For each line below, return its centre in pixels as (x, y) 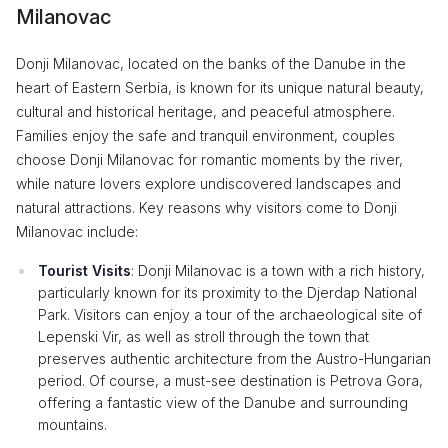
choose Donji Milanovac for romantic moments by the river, (209, 159)
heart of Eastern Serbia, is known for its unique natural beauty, (220, 87)
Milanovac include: (77, 231)
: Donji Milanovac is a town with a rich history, (278, 270)
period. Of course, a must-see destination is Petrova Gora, (230, 380)
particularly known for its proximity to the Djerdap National (227, 292)
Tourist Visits (84, 270)
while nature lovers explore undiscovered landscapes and (208, 183)
